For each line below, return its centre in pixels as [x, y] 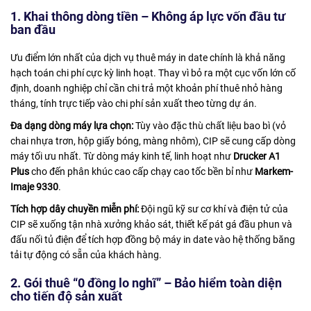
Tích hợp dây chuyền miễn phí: [75, 209]
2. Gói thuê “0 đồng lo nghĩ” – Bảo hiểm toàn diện [146, 283]
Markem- [274, 172]
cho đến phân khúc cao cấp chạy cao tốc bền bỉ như [142, 172]
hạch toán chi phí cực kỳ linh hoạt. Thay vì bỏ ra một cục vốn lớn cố [153, 73]
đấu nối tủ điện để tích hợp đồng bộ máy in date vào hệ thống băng [153, 240]
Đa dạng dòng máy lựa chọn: [72, 126]
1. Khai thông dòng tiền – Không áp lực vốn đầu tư [148, 17]
